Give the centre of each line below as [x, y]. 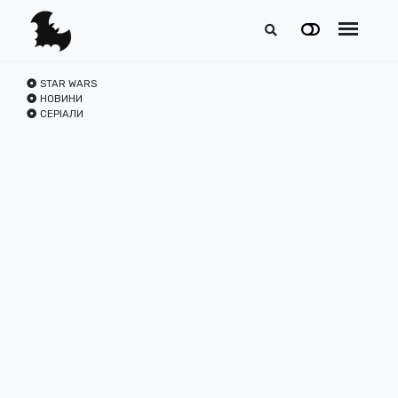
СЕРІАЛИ [62, 114]
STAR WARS [68, 84]
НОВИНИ [61, 99]
